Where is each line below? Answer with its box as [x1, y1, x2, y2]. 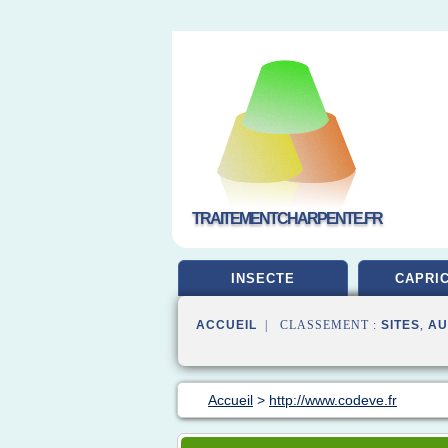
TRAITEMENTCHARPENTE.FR [192, 210, 382, 227]
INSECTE [231, 271, 295, 286]
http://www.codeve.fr [269, 392, 397, 408]
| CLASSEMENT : [257, 318, 381, 332]
